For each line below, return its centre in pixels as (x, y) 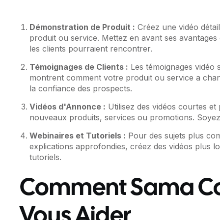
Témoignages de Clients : (79, 67)
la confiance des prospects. (81, 89)
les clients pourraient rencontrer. (91, 49)
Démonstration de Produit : (82, 27)
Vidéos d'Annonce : (68, 107)
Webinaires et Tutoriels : (78, 136)
